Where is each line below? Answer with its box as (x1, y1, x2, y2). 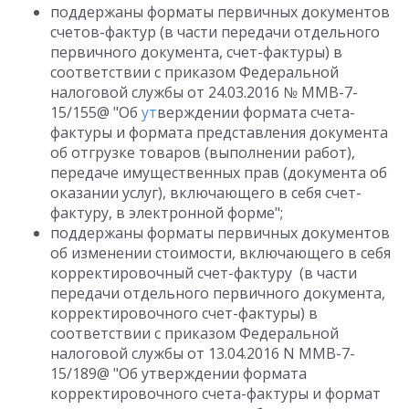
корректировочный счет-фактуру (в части (50, 263, 357, 283)
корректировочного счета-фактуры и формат (50, 383, 381, 404)
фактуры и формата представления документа (50, 122, 388, 142)
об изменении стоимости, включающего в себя (50, 243, 391, 263)
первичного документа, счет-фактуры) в (50, 42, 342, 62)
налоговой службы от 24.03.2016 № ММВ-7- (50, 82, 358, 102)
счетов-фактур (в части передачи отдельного (50, 22, 380, 42)
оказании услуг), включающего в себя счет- (50, 183, 362, 203)
